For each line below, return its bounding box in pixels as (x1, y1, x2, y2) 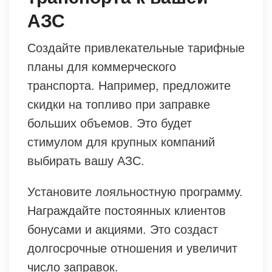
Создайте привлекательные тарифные (27, 41, 245, 55)
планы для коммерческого (27, 59, 176, 73)
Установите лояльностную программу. (27, 185, 243, 199)
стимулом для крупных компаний (27, 135, 215, 149)
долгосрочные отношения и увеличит (27, 241, 237, 255)
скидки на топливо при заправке (27, 97, 210, 111)
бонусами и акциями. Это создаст (27, 222, 218, 236)
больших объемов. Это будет (27, 116, 192, 130)
